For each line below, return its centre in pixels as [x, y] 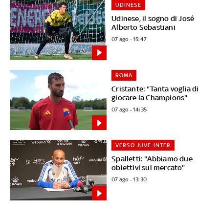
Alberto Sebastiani [143, 27]
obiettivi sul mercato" [148, 168]
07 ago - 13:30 [129, 180]
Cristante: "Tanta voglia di [155, 88]
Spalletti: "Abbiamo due [152, 159]
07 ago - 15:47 [129, 39]
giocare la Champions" [150, 97]
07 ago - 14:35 [129, 109]
